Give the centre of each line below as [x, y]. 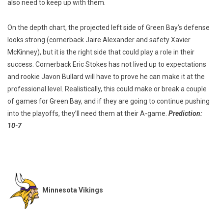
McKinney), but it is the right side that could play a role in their [101, 52]
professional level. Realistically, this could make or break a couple [107, 89]
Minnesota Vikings [73, 190]
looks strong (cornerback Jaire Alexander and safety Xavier [99, 40]
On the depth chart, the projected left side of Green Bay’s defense [109, 28]
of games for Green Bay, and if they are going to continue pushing [109, 101]
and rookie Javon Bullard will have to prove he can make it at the [106, 77]
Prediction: [185, 114]
